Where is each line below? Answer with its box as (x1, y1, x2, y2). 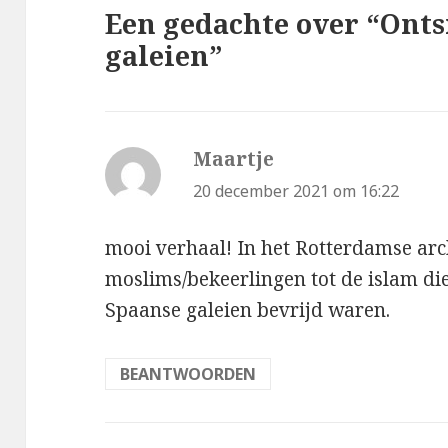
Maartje (193, 146, 275, 173)
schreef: (274, 146, 346, 173)
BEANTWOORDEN (120, 362, 257, 385)
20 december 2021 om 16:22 (193, 180, 400, 203)
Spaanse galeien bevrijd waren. (105, 296, 391, 323)
